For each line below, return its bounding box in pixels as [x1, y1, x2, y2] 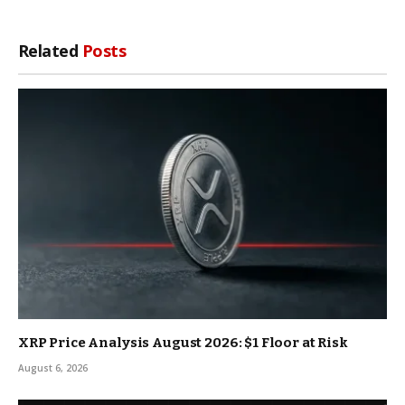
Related [18, 40, 82, 62]
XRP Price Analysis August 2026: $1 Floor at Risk [18, 334, 348, 352]
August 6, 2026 [18, 362, 88, 375]
